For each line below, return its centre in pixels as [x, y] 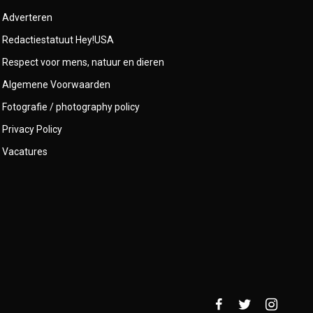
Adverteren [28, 17]
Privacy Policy [32, 129]
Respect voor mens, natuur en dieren [83, 62]
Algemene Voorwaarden [57, 85]
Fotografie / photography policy [71, 107]
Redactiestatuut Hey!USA [58, 40]
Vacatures [25, 152]
